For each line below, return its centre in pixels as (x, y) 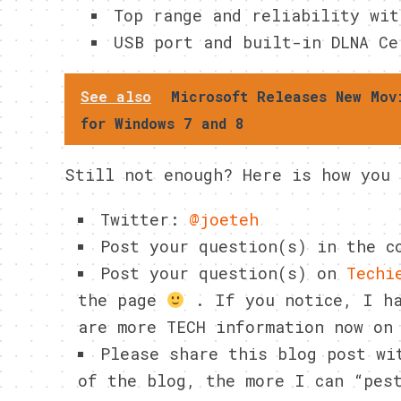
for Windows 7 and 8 (162, 123)
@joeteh (224, 219)
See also (116, 96)
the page (122, 300)
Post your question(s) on (223, 273)
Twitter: (145, 219)
